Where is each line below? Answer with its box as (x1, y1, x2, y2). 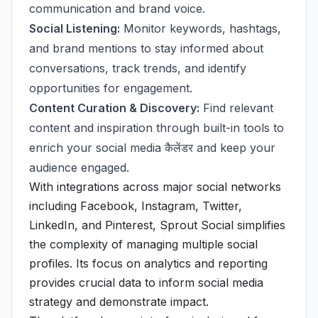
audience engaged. (29, 160, 129, 175)
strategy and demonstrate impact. (29, 295, 209, 309)
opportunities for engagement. (29, 81, 192, 95)
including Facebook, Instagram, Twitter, (29, 199, 242, 213)
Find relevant (199, 101, 273, 115)
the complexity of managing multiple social (29, 237, 258, 251)
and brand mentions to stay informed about (29, 41, 263, 55)
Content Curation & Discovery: (29, 101, 199, 115)
